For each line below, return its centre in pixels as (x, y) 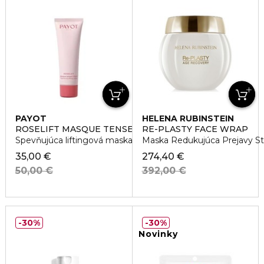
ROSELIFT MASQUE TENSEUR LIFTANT (101, 129)
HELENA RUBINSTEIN (188, 118)
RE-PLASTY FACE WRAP (195, 129)
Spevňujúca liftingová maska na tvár (89, 140)
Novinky (158, 234)
